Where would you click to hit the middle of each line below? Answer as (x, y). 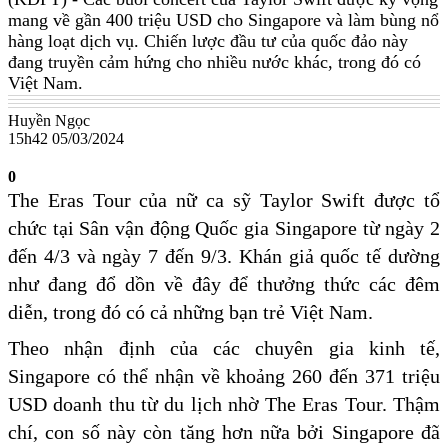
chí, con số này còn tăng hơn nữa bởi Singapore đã (224, 432)
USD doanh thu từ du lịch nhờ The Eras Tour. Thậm (224, 404)
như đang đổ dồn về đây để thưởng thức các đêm (224, 284)
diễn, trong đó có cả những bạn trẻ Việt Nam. (190, 312)
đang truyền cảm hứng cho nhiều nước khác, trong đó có (214, 62)
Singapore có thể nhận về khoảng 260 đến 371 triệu (224, 376)
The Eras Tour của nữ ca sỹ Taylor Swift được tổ (224, 200)
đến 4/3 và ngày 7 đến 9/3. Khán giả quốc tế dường (224, 256)
